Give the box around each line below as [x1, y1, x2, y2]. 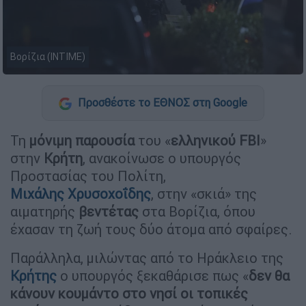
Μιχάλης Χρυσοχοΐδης [10, 184, 151, 202]
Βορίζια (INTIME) [10, 51, 85, 64]
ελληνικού [171, 131, 236, 149]
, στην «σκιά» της [151, 184, 257, 202]
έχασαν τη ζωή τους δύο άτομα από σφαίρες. [10, 220, 292, 238]
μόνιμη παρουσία [29, 131, 135, 149]
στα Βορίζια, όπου [139, 202, 255, 220]
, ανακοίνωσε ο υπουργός [83, 149, 241, 167]
